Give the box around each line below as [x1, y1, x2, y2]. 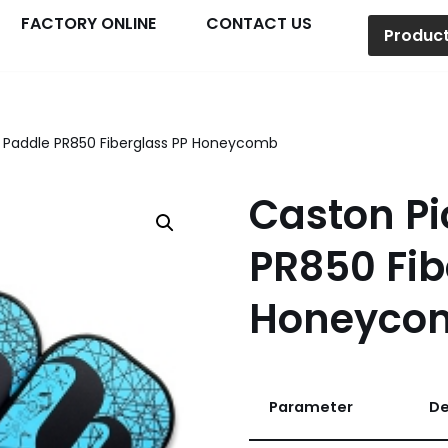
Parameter [268, 397, 353, 417]
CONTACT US [206, 11, 312, 35]
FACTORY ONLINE [21, 11, 156, 35]
